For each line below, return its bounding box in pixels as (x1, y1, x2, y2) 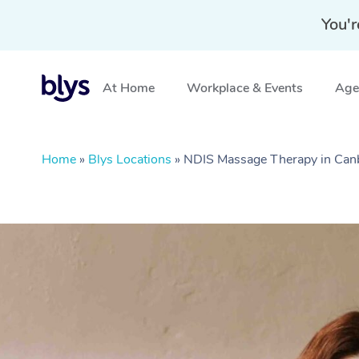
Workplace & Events (187, 79, 303, 97)
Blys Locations (88, 151, 171, 168)
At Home (103, 79, 155, 97)
